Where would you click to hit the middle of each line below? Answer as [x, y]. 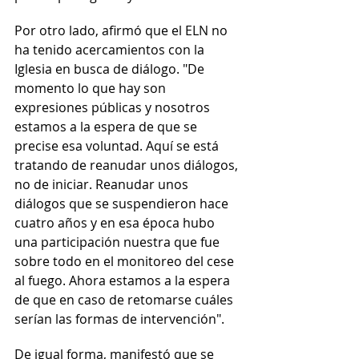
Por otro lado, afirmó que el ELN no [123, 30]
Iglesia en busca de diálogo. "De [111, 69]
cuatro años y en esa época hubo [116, 223]
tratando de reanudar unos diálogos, [128, 165]
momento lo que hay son [92, 88]
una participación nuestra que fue [119, 242]
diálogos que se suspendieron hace [123, 204]
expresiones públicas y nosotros [114, 107]
